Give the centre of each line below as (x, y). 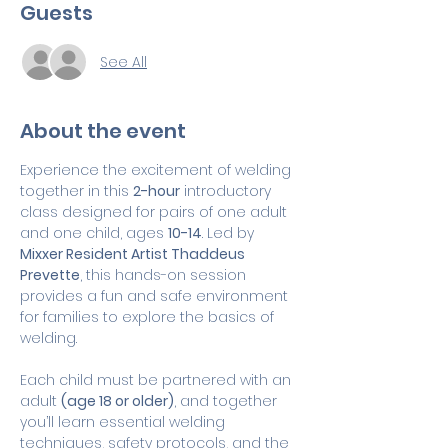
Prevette (50, 275)
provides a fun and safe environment (156, 296)
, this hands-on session (165, 275)
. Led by (230, 233)
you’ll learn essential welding (124, 422)
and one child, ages (94, 233)
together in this (76, 191)
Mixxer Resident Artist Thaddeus (134, 254)
